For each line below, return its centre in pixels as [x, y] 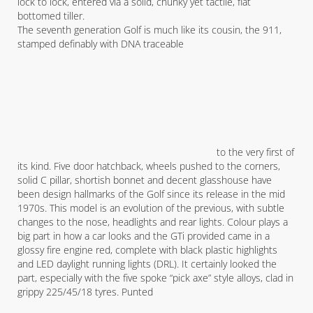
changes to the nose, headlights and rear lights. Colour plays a [153, 222]
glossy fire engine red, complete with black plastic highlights [147, 250]
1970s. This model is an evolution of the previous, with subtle [151, 208]
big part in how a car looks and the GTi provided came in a [144, 236]
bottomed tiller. [51, 16]
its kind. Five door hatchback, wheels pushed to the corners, [149, 166]
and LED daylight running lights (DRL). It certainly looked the [147, 264]
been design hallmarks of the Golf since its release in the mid [151, 194]
